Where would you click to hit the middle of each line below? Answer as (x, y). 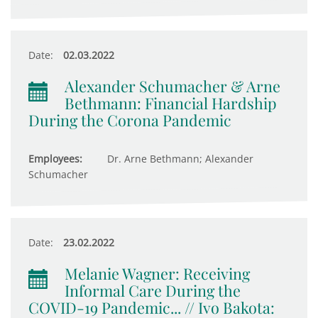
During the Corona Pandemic (130, 120)
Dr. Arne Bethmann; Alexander (179, 159)
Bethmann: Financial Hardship (171, 103)
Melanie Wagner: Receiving (157, 273)
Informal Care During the (153, 290)
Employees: (55, 159)
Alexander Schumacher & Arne (172, 86)
